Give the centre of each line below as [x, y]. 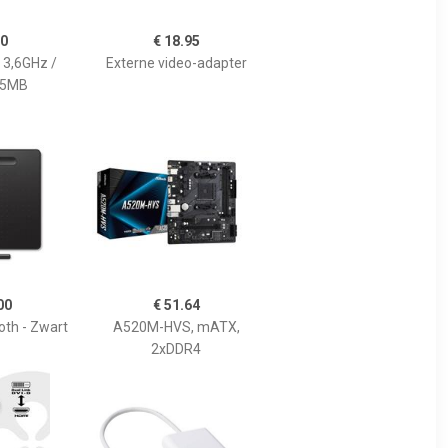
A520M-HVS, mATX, [176, 327]
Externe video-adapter [176, 63]
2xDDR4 [176, 349]
